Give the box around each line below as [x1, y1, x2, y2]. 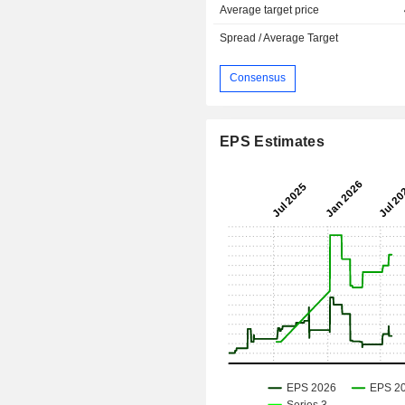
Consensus [230, 71, 287, 85]
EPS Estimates [220, 133, 325, 149]
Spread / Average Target [220, 31, 339, 44]
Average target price [220, 3, 320, 16]
